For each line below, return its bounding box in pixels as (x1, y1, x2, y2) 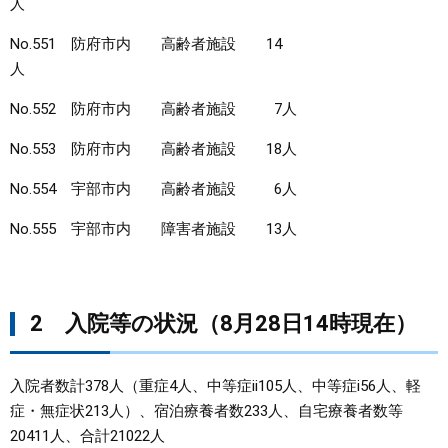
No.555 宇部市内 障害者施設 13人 (10, 220, 401, 238)
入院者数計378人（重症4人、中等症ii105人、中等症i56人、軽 (10, 377, 421, 395)
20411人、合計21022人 (10, 427, 165, 445)
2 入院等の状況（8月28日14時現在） (30, 311, 417, 336)
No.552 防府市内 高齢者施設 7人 (10, 100, 297, 118)
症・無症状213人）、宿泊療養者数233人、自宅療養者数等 (10, 402, 403, 420)
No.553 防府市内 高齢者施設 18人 (10, 140, 297, 158)
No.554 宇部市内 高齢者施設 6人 (10, 180, 297, 198)
